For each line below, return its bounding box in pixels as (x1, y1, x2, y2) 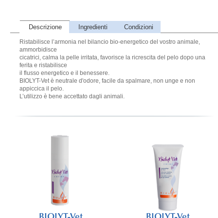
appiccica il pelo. (19, 85, 64, 92)
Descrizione (29, 23, 62, 31)
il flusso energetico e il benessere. (19, 70, 109, 76)
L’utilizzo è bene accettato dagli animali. (19, 93, 125, 100)
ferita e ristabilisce (19, 62, 67, 69)
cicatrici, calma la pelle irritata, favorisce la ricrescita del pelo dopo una (19, 54, 205, 61)
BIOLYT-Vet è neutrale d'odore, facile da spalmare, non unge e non (19, 77, 195, 84)
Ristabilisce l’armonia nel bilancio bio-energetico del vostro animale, (19, 38, 200, 45)
